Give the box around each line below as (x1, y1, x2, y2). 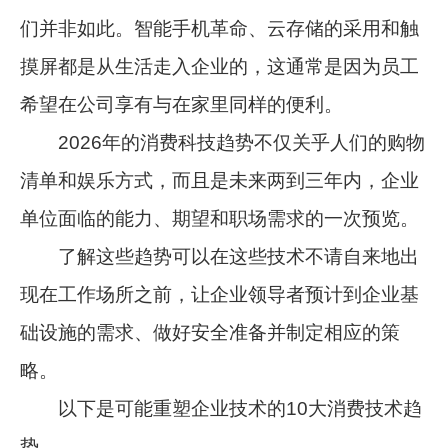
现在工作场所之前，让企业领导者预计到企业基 (20, 283, 420, 305)
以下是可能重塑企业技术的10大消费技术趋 (20, 397, 423, 419)
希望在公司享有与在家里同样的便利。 (20, 93, 344, 115)
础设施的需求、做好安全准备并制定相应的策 (20, 321, 401, 343)
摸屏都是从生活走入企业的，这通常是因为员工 (20, 55, 420, 77)
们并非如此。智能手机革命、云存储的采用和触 (20, 17, 420, 39)
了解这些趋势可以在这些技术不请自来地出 (20, 245, 420, 267)
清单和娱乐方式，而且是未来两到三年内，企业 (20, 169, 420, 191)
